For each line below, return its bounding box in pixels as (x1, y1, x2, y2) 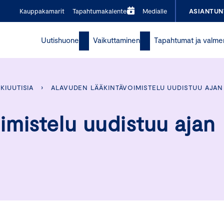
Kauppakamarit (19, 7, 64, 15)
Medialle (142, 7, 167, 15)
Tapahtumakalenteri (72, 7, 130, 15)
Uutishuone (41, 35, 79, 44)
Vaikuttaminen (93, 35, 140, 44)
